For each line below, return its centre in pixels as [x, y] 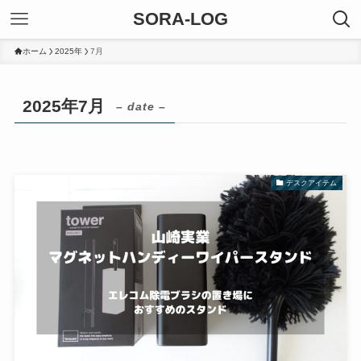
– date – [141, 107]
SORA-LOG [180, 19]
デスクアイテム [312, 183]
